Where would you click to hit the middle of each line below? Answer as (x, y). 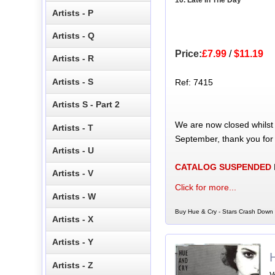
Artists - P (73, 13)
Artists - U (73, 150)
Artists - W (74, 196)
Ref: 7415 (194, 82)
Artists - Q (74, 36)
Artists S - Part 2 (86, 105)
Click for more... (205, 187)
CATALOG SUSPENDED (223, 167)
